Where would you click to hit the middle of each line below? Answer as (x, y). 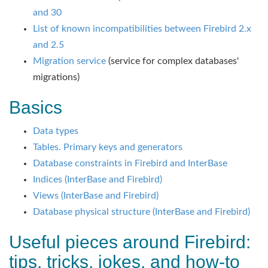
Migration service (69, 61)
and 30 (47, 13)
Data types (56, 131)
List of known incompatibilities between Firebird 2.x (142, 29)
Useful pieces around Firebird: (130, 242)
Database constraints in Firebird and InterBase (130, 163)
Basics (36, 107)
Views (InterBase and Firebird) (96, 196)
